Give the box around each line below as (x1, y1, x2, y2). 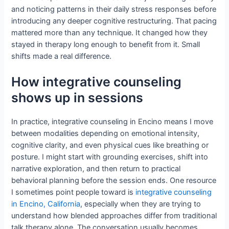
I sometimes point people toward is (11, 188, 136, 197)
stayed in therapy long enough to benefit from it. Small (11, 39, 200, 49)
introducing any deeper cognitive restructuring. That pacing (11, 16, 217, 26)
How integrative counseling (11, 74, 182, 90)
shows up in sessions (11, 90, 144, 106)
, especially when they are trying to (80, 199, 201, 209)
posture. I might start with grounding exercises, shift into (11, 152, 209, 162)
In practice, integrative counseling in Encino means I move (11, 117, 214, 127)
